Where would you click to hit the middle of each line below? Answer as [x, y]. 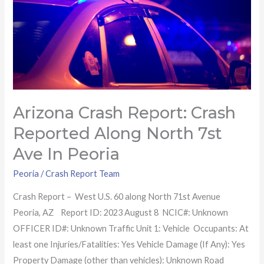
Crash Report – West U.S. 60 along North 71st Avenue [118, 196]
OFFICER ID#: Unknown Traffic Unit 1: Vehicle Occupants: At [131, 228]
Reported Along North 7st [118, 133]
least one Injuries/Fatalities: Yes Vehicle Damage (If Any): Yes [129, 244]
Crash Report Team [83, 174]
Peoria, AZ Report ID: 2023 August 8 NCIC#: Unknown [121, 212]
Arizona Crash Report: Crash [125, 113]
